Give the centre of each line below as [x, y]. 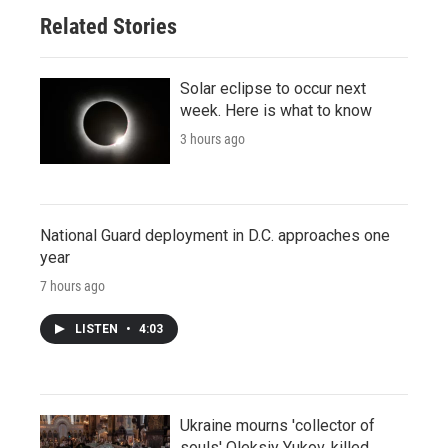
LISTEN [98, 328]
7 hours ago [72, 285]
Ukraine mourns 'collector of [277, 425]
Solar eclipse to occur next [273, 88]
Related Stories [108, 26]
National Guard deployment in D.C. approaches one [215, 235]
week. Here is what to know [276, 110]
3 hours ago [212, 138]
